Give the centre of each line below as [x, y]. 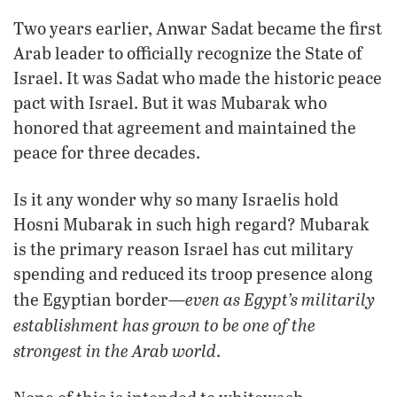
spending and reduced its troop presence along [193, 273]
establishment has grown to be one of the [164, 324]
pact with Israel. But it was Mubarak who [170, 102]
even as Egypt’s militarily [280, 298]
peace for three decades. [107, 152]
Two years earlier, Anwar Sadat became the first [198, 27]
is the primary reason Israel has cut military [183, 248]
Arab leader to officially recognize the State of [188, 52]
